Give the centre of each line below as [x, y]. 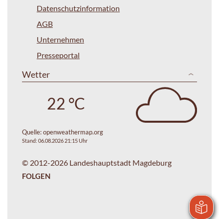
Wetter [36, 74]
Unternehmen [60, 39]
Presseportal [58, 55]
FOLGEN [36, 176]
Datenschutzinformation [78, 8]
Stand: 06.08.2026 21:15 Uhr [55, 141]
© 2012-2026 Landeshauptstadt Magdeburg [97, 163]
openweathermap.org [73, 132]
